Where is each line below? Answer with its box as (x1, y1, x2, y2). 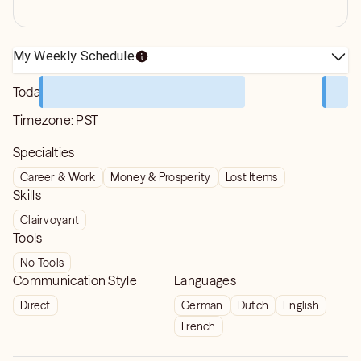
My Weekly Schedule (13, 48, 135, 64)
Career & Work (20, 170, 96, 185)
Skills (13, 187, 41, 203)
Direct (20, 298, 51, 313)
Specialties (13, 144, 75, 160)
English (283, 298, 320, 313)
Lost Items (225, 170, 278, 185)
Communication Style (13, 272, 138, 288)
